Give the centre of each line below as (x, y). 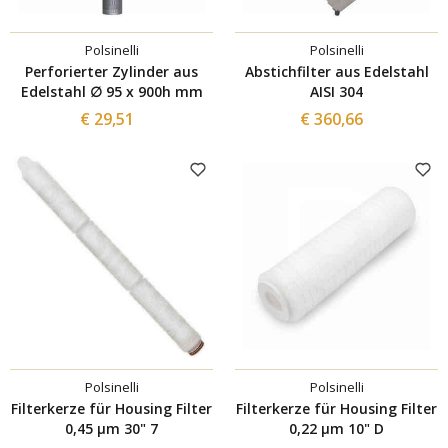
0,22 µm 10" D (336, 428)
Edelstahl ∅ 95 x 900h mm (111, 91)
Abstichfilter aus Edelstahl (336, 71)
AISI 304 (336, 91)
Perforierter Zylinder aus (111, 71)
